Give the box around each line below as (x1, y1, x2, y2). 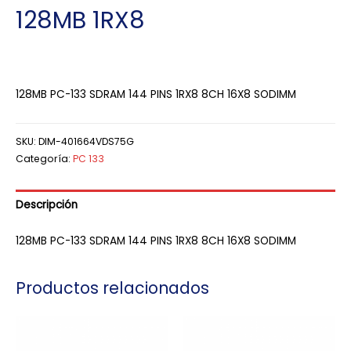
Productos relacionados (16, 277, 209, 300)
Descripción (16, 197, 78, 213)
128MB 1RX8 (16, 3, 145, 37)
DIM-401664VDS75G (38, 135, 134, 149)
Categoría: (16, 152, 73, 166)
